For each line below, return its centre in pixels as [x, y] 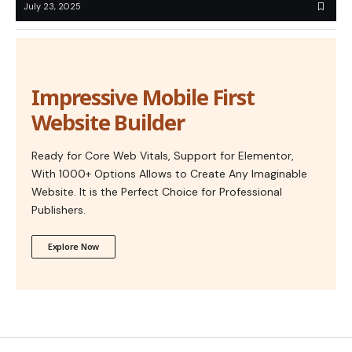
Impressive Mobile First [143, 97]
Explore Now [74, 247]
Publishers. [59, 210]
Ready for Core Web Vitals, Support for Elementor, [163, 156]
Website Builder [108, 123]
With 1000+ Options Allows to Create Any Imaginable [169, 174]
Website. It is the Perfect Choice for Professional [157, 192]
